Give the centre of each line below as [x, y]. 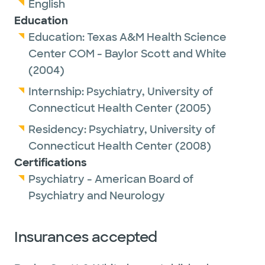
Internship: [57, 92]
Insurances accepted [86, 237]
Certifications [51, 163]
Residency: [59, 130]
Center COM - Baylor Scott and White [127, 54]
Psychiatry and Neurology [97, 196]
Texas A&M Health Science [157, 37]
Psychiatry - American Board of [111, 179]
